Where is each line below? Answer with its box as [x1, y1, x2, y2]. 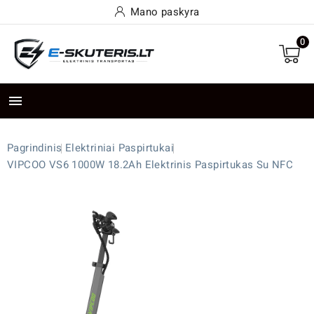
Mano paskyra [130, 4, 200, 20]
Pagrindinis [7, 140, 62, 156]
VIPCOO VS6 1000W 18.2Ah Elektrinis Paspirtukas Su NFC [7, 157, 294, 173]
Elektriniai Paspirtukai [64, 140, 175, 156]
